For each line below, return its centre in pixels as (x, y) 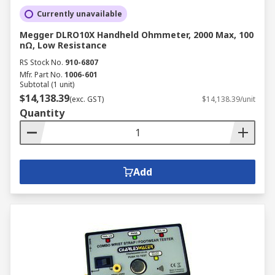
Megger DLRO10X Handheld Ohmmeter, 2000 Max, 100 (137, 35)
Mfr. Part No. (41, 75)
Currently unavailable (79, 14)
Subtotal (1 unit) (47, 84)
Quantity (42, 113)
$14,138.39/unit (229, 99)
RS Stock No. (41, 62)
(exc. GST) (87, 99)
